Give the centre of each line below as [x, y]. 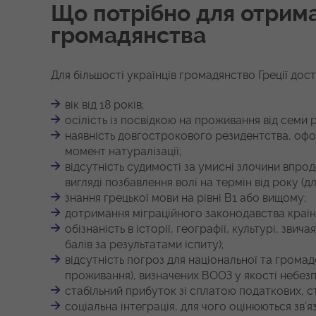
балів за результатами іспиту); [144, 245]
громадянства [128, 36]
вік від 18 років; [104, 105]
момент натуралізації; [123, 152]
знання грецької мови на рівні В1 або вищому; [186, 198]
